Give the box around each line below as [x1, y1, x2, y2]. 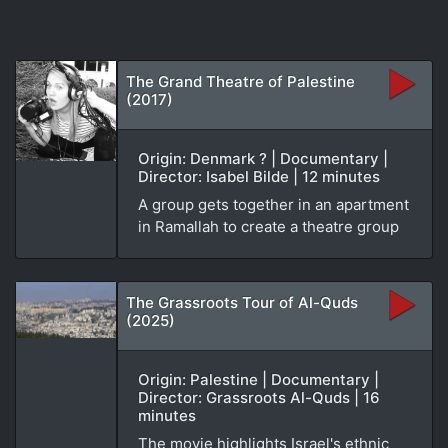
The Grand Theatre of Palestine [126, 71, 355, 91]
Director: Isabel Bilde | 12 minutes [138, 166, 380, 186]
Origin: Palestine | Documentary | [138, 369, 379, 389]
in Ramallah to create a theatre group [138, 216, 399, 236]
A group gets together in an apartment [138, 194, 409, 214]
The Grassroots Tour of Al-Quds [126, 292, 358, 312]
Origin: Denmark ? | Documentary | [138, 148, 388, 168]
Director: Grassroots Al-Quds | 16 [138, 387, 380, 407]
